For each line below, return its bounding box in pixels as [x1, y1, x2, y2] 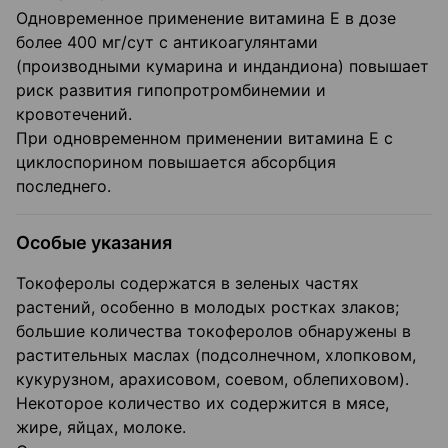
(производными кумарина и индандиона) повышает [16, 56, 429, 77]
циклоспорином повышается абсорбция [16, 152, 336, 173]
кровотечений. [16, 104, 132, 125]
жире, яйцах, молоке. [16, 417, 186, 438]
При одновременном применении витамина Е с [16, 128, 393, 149]
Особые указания [16, 232, 172, 254]
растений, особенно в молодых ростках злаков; [16, 297, 399, 318]
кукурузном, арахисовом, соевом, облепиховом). [16, 369, 409, 390]
